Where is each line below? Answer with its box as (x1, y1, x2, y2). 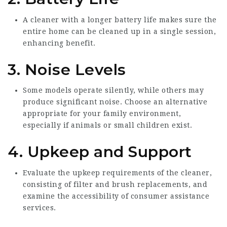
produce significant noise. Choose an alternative (23, 98, 207, 106)
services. (23, 203, 56, 212)
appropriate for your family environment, (23, 109, 181, 118)
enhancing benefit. (23, 39, 95, 47)
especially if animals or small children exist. (23, 121, 192, 129)
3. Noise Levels (8, 60, 126, 79)
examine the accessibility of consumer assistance (23, 192, 209, 200)
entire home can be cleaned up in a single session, (23, 27, 216, 35)
